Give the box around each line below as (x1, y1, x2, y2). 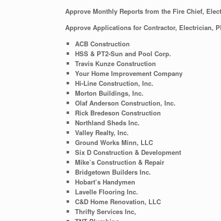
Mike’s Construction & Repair (74, 157, 164, 167)
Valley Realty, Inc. (74, 127, 129, 137)
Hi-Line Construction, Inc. (74, 78, 153, 88)
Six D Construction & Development (74, 147, 181, 157)
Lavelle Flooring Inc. (74, 186, 138, 196)
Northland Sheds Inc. (74, 117, 140, 127)
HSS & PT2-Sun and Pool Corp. (74, 48, 171, 58)
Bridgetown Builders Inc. (74, 167, 151, 177)
